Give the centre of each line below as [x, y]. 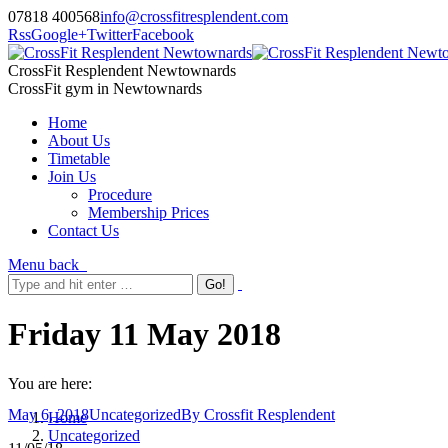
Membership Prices [148, 212]
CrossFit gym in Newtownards [105, 88]
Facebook [163, 34]
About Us [79, 140]
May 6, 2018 [48, 415]
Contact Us [83, 230]
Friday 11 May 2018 [144, 334]
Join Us [72, 176]
